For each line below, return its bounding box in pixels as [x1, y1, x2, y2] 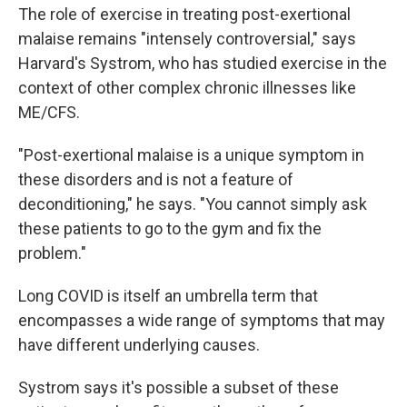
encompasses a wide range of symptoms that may [18, 311, 385, 330]
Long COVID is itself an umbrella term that [18, 286, 318, 305]
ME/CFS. [18, 103, 80, 122]
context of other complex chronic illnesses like [18, 78, 356, 97]
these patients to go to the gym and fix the [18, 219, 322, 238]
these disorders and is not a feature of [18, 170, 293, 189]
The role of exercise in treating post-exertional [18, 5, 351, 24]
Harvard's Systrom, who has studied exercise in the [18, 54, 387, 73]
